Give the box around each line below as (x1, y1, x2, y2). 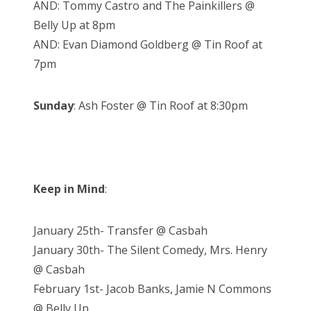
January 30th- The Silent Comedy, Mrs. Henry (33, 242, 267, 258)
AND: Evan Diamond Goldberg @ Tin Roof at (33, 37, 262, 53)
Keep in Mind (33, 181, 105, 197)
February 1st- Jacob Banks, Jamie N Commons (33, 281, 271, 297)
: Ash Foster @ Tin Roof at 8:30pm (74, 98, 248, 114)
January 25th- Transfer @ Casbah (33, 223, 208, 239)
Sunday (33, 98, 74, 114)
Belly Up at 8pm (33, 17, 115, 33)
